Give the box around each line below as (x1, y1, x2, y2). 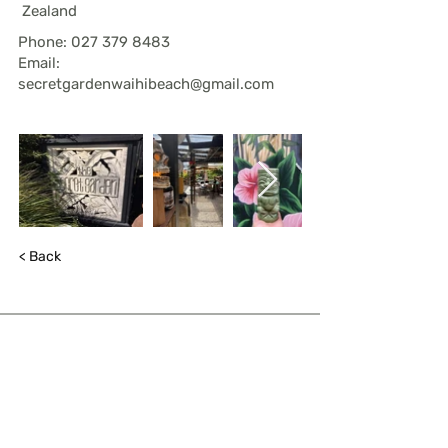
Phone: (18, 33, 71, 51)
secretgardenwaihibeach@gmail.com (18, 75, 274, 93)
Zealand (22, 2, 77, 20)
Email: (18, 54, 60, 72)
